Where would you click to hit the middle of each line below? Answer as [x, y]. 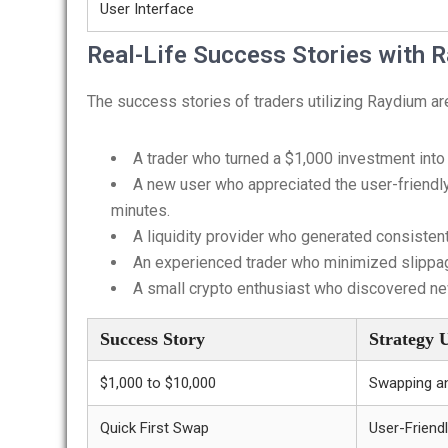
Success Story [152, 339]
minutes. [140, 210]
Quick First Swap [154, 428]
